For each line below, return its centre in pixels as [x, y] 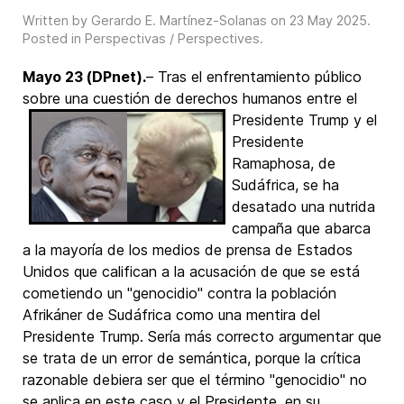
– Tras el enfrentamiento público [254, 77]
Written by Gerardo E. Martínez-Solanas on [156, 20]
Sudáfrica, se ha [285, 185]
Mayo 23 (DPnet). [84, 77]
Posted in [54, 38]
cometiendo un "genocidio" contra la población [179, 293]
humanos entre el [300, 98]
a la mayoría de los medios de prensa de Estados [188, 250]
